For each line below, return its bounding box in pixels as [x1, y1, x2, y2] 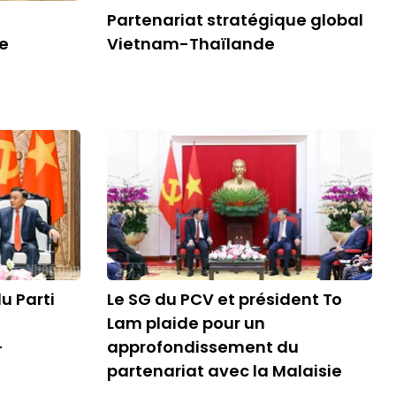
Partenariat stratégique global [107, 9, 363, 31]
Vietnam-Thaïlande [107, 33, 275, 55]
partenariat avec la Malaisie [107, 360, 342, 382]
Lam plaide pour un [107, 312, 265, 334]
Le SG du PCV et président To [107, 288, 342, 310]
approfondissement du [107, 336, 299, 358]
